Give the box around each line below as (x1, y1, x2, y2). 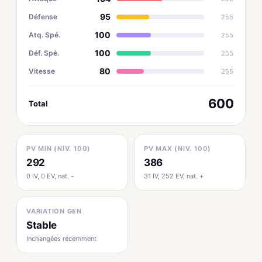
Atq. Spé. (29, 30, 60, 39)
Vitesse (29, 66, 55, 75)
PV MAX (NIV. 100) (144, 144, 212, 153)
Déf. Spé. (29, 48, 59, 57)
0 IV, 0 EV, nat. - (26, 172, 74, 180)
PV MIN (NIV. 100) (26, 144, 91, 153)
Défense (29, 12, 57, 21)
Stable (26, 219, 57, 231)
